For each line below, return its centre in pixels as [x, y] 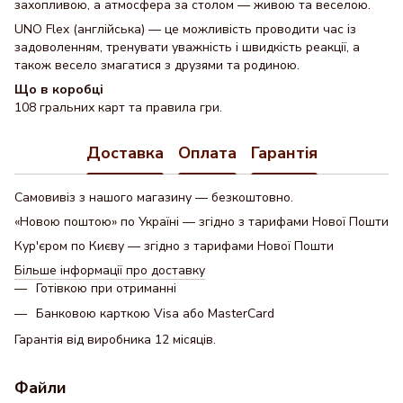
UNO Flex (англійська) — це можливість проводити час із [185, 29]
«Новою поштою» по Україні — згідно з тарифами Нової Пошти [201, 222]
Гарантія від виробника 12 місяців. [115, 339]
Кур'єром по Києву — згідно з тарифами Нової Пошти [174, 246]
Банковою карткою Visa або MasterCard [155, 314]
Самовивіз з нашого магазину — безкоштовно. [154, 197]
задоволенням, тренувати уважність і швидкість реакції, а [187, 47]
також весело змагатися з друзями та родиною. [157, 65]
